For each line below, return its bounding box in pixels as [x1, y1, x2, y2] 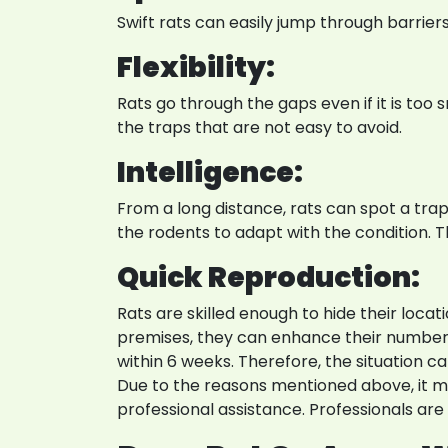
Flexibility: [117, 48, 275, 87]
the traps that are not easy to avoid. [117, 116, 402, 139]
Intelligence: [117, 153, 303, 192]
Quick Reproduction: [117, 258, 420, 297]
